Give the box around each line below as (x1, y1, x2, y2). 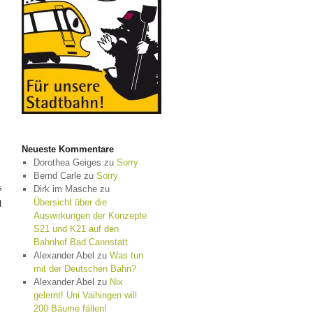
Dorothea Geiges (33, 157, 101, 168)
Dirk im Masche (33, 184, 97, 194)
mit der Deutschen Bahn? (33, 263, 136, 274)
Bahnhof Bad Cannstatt (33, 237, 128, 247)
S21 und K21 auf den (33, 224, 119, 234)
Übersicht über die (33, 197, 107, 208)
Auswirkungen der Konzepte (33, 210, 147, 221)
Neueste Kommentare (22, 144, 114, 154)
